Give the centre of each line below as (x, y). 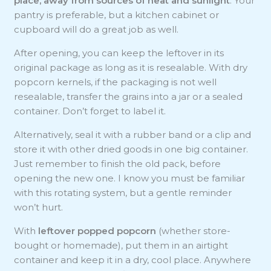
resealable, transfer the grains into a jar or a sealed (129, 96)
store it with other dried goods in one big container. (131, 149)
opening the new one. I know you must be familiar (130, 178)
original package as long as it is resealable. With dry (131, 67)
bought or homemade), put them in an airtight (121, 245)
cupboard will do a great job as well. (96, 29)
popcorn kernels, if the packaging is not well (116, 82)
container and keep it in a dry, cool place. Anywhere (133, 260)
